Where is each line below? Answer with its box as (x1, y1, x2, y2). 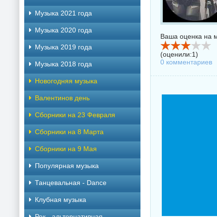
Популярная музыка (35, 162, 99, 170)
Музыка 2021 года (35, 9, 92, 17)
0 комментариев (160, 58, 212, 66)
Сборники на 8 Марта (35, 128, 104, 136)
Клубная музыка (35, 196, 86, 203)
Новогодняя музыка (35, 77, 97, 85)
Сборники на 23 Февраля (35, 111, 115, 119)
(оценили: (160, 50, 192, 58)
